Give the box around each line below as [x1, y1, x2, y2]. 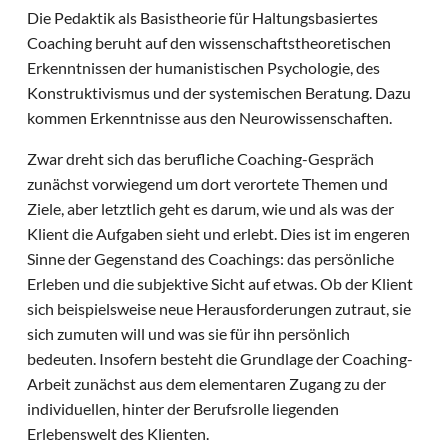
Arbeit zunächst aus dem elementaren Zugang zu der [27, 374, 387, 394]
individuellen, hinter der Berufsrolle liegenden [27, 399, 340, 419]
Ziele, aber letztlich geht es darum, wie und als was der [27, 199, 395, 219]
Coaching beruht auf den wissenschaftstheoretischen [27, 33, 392, 53]
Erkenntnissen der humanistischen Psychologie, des [27, 58, 381, 78]
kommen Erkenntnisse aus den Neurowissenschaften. [27, 108, 399, 128]
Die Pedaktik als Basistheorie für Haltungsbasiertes [27, 8, 379, 28]
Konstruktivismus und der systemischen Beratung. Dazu [27, 83, 412, 103]
